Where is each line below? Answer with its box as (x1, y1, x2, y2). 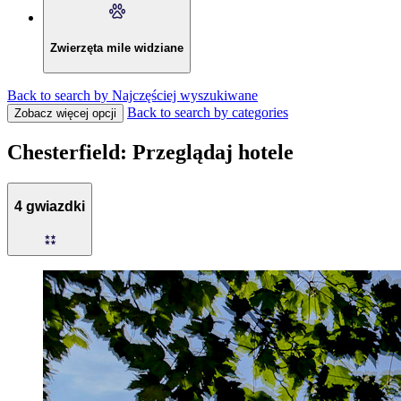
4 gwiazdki (14, 199, 85, 215)
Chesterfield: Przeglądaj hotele (7, 140, 294, 164)
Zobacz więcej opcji (14, 106, 116, 120)
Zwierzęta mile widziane (50, 40, 183, 55)
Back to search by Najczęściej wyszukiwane (7, 87, 258, 103)
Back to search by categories (127, 104, 288, 120)
